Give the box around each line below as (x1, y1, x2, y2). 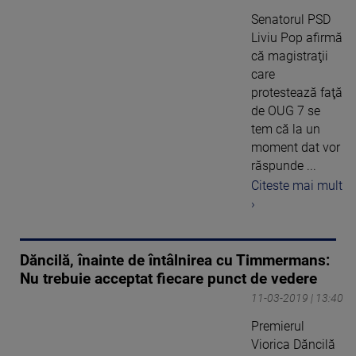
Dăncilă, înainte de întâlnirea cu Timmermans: (20, 251, 330, 269)
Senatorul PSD (251, 12, 331, 28)
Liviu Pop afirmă (251, 30, 342, 46)
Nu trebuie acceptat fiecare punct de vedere (20, 269, 317, 288)
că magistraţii (251, 48, 328, 64)
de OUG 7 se (251, 103, 320, 119)
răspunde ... (251, 158, 316, 174)
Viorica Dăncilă (251, 336, 335, 352)
